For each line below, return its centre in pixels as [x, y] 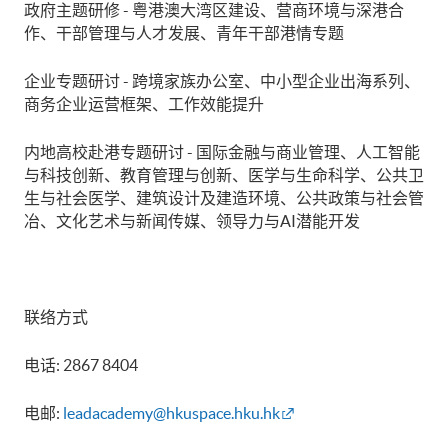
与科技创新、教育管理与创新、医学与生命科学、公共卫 [224, 174]
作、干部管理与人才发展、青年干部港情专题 [184, 32]
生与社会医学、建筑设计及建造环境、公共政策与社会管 [224, 197]
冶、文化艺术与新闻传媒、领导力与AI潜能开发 [192, 220]
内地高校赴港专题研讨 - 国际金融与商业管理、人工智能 [222, 151]
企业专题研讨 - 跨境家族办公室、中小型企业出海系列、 [222, 80]
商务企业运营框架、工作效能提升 [144, 103]
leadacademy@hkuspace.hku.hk [171, 412]
